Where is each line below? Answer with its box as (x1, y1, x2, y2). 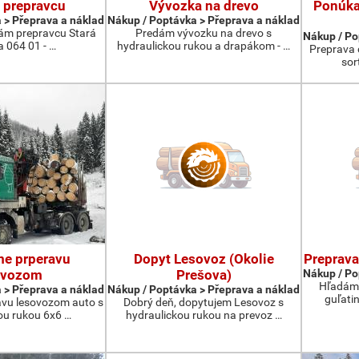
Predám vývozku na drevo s (135, 26, 272, 39)
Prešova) (175, 267, 232, 283)
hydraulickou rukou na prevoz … (125, 309, 282, 321)
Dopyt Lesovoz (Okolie (133, 251, 274, 267)
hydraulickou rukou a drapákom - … (117, 39, 290, 52)
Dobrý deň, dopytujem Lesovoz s (123, 296, 284, 309)
